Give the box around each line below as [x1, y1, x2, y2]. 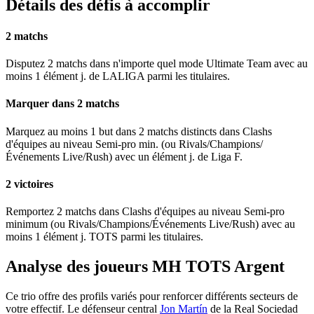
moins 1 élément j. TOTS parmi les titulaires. [6, 231, 203, 243]
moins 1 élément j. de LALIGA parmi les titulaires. [6, 70, 230, 83]
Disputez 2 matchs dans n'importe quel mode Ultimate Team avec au [6, 57, 308, 70]
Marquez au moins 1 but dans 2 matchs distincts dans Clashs [6, 125, 272, 137]
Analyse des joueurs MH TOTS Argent [6, 257, 285, 275]
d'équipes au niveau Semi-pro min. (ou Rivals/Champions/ [6, 137, 263, 150]
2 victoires [6, 177, 53, 190]
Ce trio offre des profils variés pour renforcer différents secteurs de [6, 289, 298, 302]
